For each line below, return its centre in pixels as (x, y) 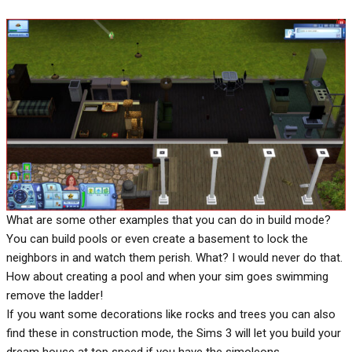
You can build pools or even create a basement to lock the (157, 238)
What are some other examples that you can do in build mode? (169, 220)
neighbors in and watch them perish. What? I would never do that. (174, 257)
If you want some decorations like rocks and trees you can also (171, 314)
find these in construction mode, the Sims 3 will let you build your (174, 333)
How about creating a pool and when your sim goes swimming (167, 276)
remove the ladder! (55, 295)
